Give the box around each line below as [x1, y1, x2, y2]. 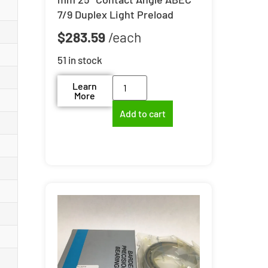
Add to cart [119, 108, 166, 120]
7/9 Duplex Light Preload [57, 7, 173, 21]
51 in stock [57, 53, 102, 66]
